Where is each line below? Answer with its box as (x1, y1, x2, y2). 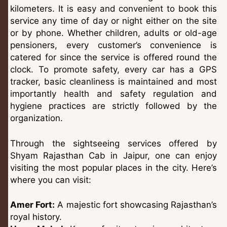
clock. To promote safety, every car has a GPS (10, 64, 217, 75)
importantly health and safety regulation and (10, 89, 217, 99)
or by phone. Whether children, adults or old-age (10, 28, 217, 39)
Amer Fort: (10, 200, 55, 210)
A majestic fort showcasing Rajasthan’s (55, 200, 217, 210)
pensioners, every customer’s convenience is (10, 40, 217, 51)
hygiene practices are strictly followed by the (10, 101, 217, 111)
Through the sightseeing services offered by (10, 138, 217, 148)
